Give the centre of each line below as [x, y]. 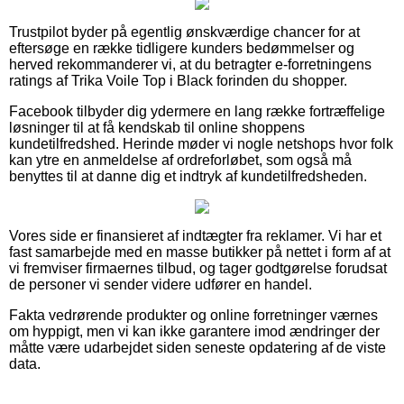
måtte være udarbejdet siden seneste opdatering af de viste [197, 347]
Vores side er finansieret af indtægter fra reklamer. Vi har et [195, 235]
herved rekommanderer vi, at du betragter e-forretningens [190, 64]
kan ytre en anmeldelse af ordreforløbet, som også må [180, 160]
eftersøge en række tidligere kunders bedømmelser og [182, 48]
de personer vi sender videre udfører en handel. [161, 284]
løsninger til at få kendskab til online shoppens [157, 127]
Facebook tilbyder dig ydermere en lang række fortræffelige [197, 111]
